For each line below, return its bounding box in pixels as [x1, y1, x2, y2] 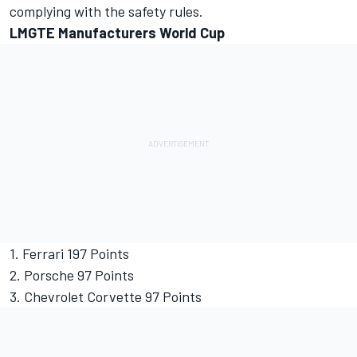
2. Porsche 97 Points [10, 266, 134, 284]
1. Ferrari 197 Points [10, 245, 129, 263]
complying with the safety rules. [10, 2, 203, 21]
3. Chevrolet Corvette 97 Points [10, 288, 202, 306]
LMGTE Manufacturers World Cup [10, 24, 225, 42]
